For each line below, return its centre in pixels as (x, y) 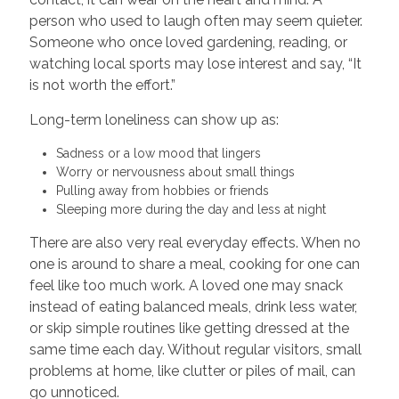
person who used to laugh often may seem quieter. (195, 20)
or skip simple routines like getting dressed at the (189, 328)
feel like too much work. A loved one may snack (186, 285)
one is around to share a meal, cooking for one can (194, 264)
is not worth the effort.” (102, 85)
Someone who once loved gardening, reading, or (188, 42)
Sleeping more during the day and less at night (194, 209)
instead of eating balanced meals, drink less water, (193, 306)
